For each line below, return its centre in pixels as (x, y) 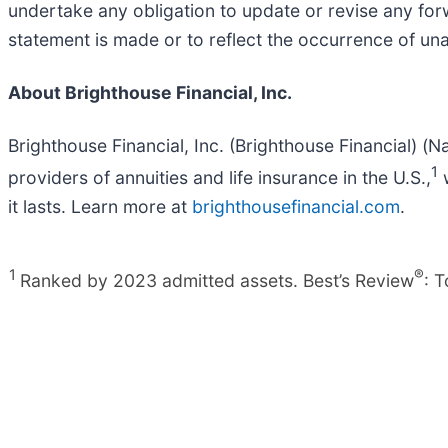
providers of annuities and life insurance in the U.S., (219, 177)
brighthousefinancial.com (296, 206)
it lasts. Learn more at (100, 206)
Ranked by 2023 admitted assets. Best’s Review (217, 281)
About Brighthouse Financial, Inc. (150, 92)
